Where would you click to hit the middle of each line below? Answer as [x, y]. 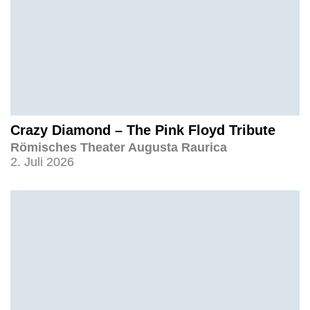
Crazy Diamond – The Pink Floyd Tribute [143, 130]
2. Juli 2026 [42, 162]
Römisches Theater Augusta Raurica [119, 148]
